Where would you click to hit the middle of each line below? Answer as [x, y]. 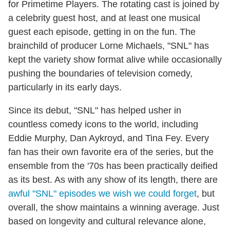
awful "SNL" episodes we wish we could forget [102, 194]
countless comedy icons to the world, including [103, 124]
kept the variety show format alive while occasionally [115, 60]
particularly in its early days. [65, 88]
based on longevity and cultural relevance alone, [107, 222]
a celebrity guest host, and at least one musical [104, 18]
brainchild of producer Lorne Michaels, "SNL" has [109, 46]
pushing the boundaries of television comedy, [100, 74]
